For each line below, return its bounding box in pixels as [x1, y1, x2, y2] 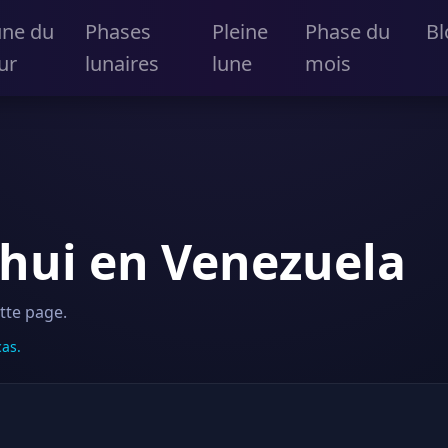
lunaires [84, 50, 159, 77]
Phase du [305, 18, 391, 45]
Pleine [212, 18, 269, 45]
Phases [84, 18, 151, 45]
